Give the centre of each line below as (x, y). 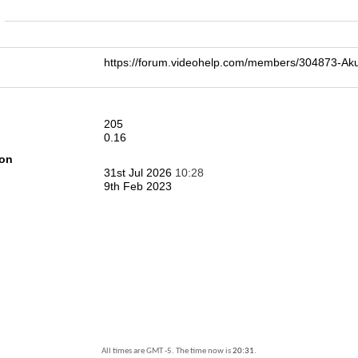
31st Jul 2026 (139, 173)
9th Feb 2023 (138, 186)
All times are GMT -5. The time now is (167, 351)
